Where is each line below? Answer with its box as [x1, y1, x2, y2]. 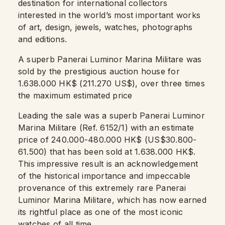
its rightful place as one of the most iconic [18, 207, 183, 217]
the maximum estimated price [18, 90, 135, 100]
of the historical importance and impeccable [18, 171, 191, 181]
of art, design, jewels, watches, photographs [18, 22, 193, 32]
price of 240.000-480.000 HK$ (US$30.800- [18, 135, 197, 145]
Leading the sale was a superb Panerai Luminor [18, 110, 205, 121]
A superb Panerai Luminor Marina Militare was [18, 54, 202, 64]
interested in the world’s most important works [18, 10, 201, 20]
